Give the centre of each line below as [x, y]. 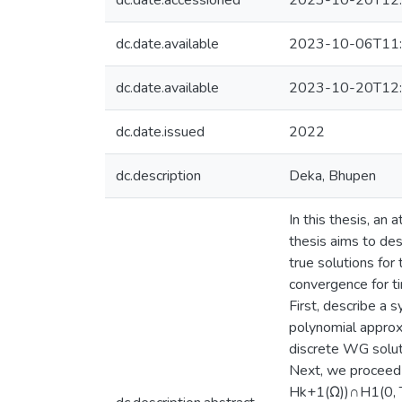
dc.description [158, 176]
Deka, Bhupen [332, 176]
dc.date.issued [160, 132]
